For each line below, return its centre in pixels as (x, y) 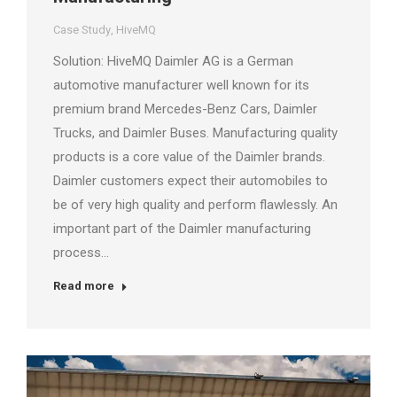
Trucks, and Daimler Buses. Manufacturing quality (195, 133)
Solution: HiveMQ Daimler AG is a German (173, 62)
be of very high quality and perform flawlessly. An (195, 205)
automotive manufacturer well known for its (181, 86)
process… (81, 253)
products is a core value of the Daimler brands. (189, 157)
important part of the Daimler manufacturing (182, 229)
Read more (84, 286)
